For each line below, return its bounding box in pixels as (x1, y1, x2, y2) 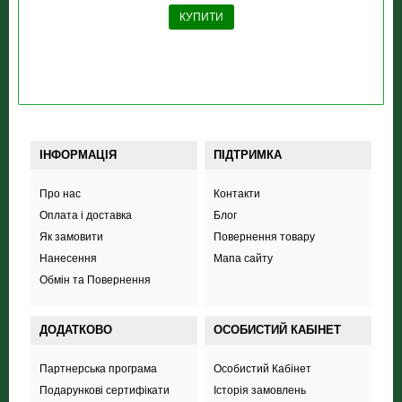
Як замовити (39, 231, 103, 243)
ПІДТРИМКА (213, 148, 282, 162)
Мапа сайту (213, 252, 273, 265)
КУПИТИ (179, 11, 223, 23)
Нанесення (39, 252, 97, 265)
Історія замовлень (213, 384, 306, 397)
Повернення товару (213, 231, 315, 243)
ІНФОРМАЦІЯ (39, 148, 117, 162)
